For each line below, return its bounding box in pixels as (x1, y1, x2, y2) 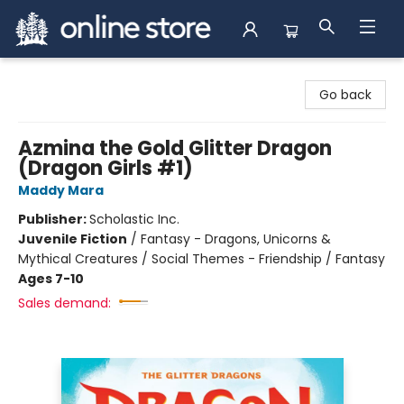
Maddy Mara (18, 181, 104, 199)
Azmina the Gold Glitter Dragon (18, 134, 332, 162)
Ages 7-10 (18, 270, 84, 288)
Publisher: (18, 210, 89, 228)
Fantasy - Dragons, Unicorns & (141, 230, 331, 248)
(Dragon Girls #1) (18, 154, 193, 182)
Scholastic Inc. (89, 210, 179, 228)
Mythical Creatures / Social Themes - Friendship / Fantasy (18, 250, 385, 268)
